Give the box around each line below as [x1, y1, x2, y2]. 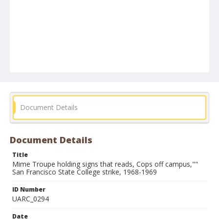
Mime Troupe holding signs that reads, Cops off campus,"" [12, 159, 198, 169]
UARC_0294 [12, 194, 49, 203]
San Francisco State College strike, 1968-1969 [12, 167, 157, 176]
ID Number [12, 185, 45, 194]
